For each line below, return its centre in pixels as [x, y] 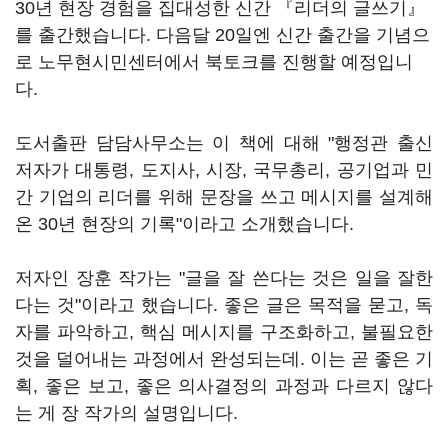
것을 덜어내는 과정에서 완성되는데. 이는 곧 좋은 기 [224, 359]
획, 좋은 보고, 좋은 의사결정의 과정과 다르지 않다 [224, 386]
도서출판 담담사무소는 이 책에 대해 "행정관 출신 [224, 143]
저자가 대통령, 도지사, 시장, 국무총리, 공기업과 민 [224, 170]
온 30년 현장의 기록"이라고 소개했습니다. [184, 224]
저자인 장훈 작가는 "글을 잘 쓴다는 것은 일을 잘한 [224, 278]
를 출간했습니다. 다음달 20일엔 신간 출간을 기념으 [222, 35]
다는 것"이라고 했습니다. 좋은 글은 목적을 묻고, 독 [224, 305]
